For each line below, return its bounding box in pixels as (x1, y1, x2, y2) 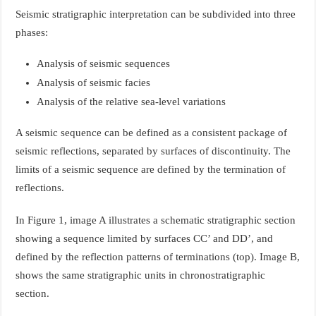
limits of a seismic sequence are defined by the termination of (16, 163, 286, 175)
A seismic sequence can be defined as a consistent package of (16, 126, 288, 138)
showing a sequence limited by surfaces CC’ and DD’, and (16, 232, 274, 244)
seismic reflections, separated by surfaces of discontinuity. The (16, 145, 291, 157)
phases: (16, 26, 49, 38)
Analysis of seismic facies (37, 76, 151, 88)
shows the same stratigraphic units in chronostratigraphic (16, 269, 266, 281)
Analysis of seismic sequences (37, 57, 171, 69)
